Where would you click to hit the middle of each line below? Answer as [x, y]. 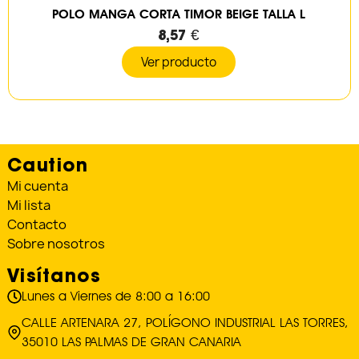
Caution [48, 164]
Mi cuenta [37, 186]
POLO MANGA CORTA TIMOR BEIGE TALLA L [179, 14]
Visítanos [54, 274]
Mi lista [28, 205]
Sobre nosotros [56, 243]
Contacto [36, 224]
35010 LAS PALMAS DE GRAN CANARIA [131, 341]
